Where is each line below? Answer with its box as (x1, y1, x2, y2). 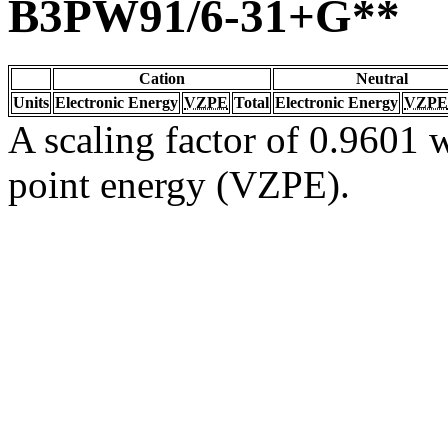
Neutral (356, 69, 408, 87)
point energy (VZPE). (8, 162, 350, 206)
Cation (139, 69, 185, 87)
